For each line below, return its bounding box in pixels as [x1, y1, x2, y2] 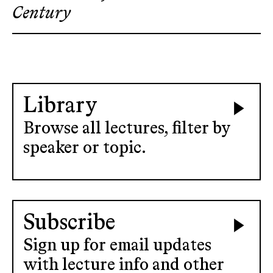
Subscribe [23, 212, 115, 234]
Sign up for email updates [23, 237, 211, 254]
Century [12, 5, 71, 22]
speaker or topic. [23, 140, 146, 157]
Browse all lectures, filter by [23, 120, 230, 137]
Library [23, 95, 97, 117]
